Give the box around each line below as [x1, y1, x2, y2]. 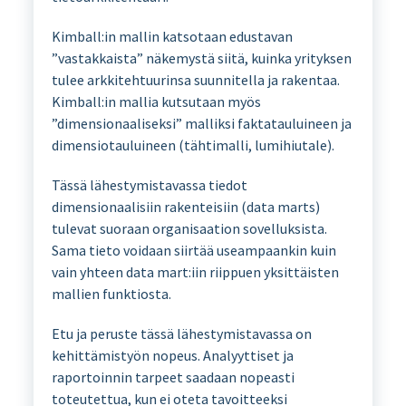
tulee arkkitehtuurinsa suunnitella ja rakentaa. [51, 70, 340, 89]
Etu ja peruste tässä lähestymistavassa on [51, 324, 312, 343]
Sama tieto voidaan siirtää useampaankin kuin [51, 240, 336, 259]
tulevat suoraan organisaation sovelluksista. [51, 218, 327, 237]
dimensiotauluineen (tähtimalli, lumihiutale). [51, 135, 334, 154]
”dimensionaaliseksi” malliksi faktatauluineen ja [51, 113, 352, 132]
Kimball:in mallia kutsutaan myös [51, 92, 261, 111]
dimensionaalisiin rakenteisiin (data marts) [51, 197, 320, 216]
